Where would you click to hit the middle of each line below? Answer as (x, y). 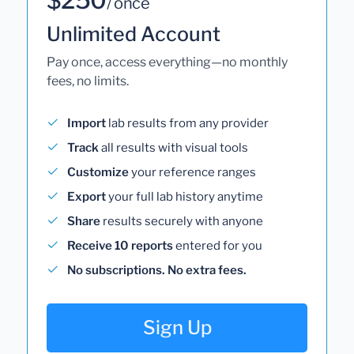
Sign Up (177, 327)
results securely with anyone (182, 221)
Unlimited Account (134, 34)
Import (87, 123)
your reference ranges (192, 172)
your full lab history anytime (185, 196)
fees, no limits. (88, 81)
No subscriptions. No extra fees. (157, 270)
